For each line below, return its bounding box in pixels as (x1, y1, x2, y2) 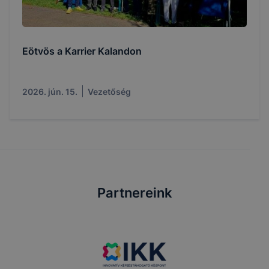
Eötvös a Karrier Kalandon (22, 44, 142, 57)
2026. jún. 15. (22, 86, 77, 97)
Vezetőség (88, 86, 131, 97)
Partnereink (97, 184, 172, 201)
